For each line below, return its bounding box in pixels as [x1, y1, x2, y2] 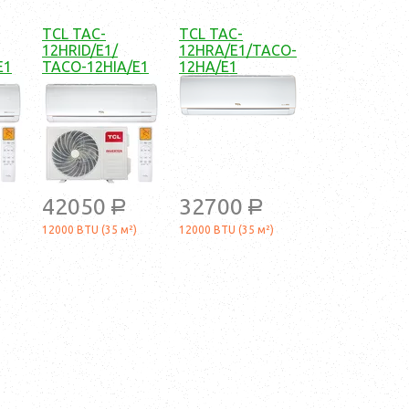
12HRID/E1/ [42, 42, 118, 59]
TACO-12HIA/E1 [42, 58, 149, 76]
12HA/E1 [179, 58, 237, 76]
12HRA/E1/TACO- [179, 42, 297, 59]
